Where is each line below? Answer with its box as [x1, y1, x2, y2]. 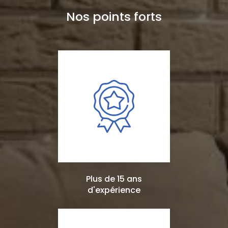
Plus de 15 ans [86, 173, 142, 185]
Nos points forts [66, 8, 162, 25]
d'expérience [88, 184, 140, 196]
